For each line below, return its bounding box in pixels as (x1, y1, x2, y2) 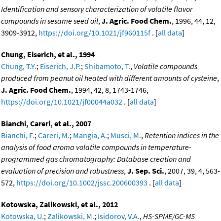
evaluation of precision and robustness (1, 165, 124, 176)
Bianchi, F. (1, 130, 35, 140)
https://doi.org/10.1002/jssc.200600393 (16, 177, 147, 187)
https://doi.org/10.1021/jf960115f (38, 27, 150, 37)
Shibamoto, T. (84, 61, 130, 71)
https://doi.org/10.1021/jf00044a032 (1, 96, 122, 107)
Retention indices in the (145, 130, 219, 140)
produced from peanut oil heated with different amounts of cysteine (1, 73, 217, 83)
